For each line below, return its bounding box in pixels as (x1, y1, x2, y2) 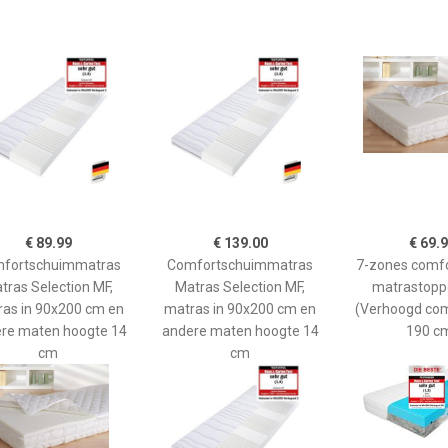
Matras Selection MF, (175, 278, 305, 295)
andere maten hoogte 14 (161, 322, 319, 339)
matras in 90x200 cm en (164, 300, 316, 317)
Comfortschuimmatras (167, 256, 313, 273)
